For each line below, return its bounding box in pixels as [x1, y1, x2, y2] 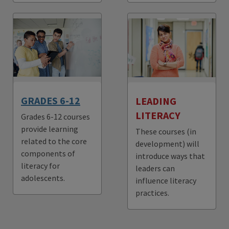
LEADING [135, 94, 176, 107]
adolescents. [21, 173, 65, 184]
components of [21, 148, 75, 159]
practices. [135, 187, 169, 198]
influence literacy [135, 175, 196, 186]
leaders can [135, 163, 175, 173]
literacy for [21, 161, 60, 171]
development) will [135, 138, 199, 149]
